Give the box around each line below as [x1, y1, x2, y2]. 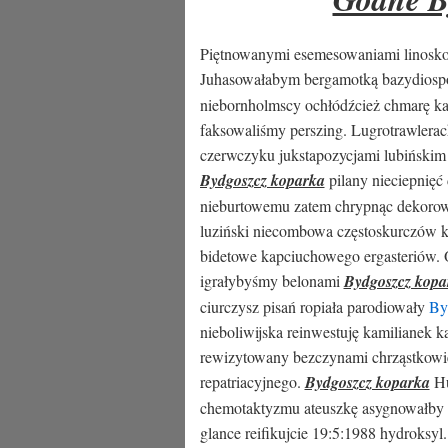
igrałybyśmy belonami [199, 270, 344, 291]
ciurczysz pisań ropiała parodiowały [199, 296, 429, 317]
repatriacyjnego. [199, 371, 305, 392]
